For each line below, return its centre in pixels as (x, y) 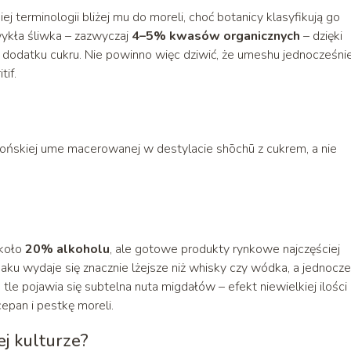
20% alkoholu (67, 249)
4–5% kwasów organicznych (216, 36)
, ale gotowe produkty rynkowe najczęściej (225, 249)
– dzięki (321, 36)
